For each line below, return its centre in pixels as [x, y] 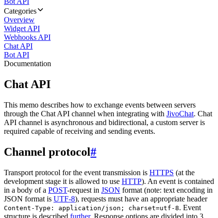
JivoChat [180, 113]
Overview [19, 20]
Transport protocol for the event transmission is [77, 172]
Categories [20, 11]
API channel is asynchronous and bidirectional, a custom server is [104, 122]
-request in [84, 190]
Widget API [22, 28]
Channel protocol [47, 152]
